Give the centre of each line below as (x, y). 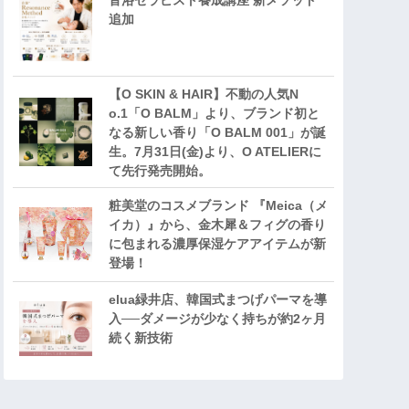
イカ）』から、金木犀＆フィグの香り (217, 225)
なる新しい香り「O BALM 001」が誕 (217, 133)
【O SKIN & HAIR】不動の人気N (204, 94)
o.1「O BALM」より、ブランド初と (214, 114)
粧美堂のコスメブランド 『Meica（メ (218, 206)
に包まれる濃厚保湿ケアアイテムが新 (217, 244)
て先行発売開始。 (160, 171)
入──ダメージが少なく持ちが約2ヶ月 (217, 319)
